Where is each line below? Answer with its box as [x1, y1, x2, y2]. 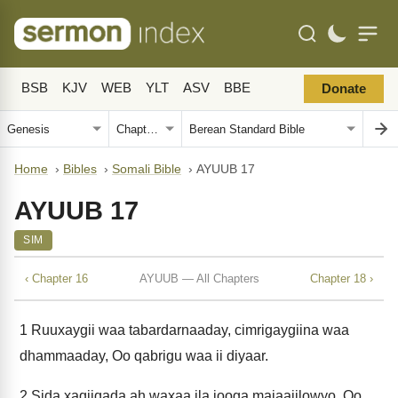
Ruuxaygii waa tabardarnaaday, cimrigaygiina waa [28, 322, 349, 338]
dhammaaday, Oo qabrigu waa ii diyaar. [20, 348, 268, 363]
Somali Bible [112, 163, 181, 176]
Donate [322, 82, 366, 96]
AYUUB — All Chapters [139, 271, 259, 285]
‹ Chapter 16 [25, 271, 88, 285]
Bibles [63, 163, 97, 176]
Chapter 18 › [310, 271, 373, 285]
